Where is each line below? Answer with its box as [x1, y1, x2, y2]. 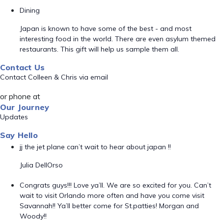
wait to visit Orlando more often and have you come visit [20, 191, 204, 200]
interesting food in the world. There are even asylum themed [20, 34, 216, 43]
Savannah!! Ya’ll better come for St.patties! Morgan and [20, 201, 199, 210]
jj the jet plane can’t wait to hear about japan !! [20, 142, 171, 151]
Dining [20, 6, 40, 15]
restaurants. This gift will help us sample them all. [20, 45, 179, 54]
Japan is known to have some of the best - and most [20, 24, 192, 33]
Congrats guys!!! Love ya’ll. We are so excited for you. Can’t [20, 181, 211, 190]
